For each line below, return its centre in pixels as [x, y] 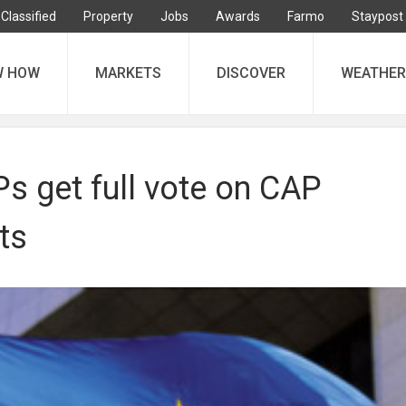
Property [108, 16]
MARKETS [128, 73]
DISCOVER [251, 73]
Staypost [377, 16]
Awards [238, 16]
